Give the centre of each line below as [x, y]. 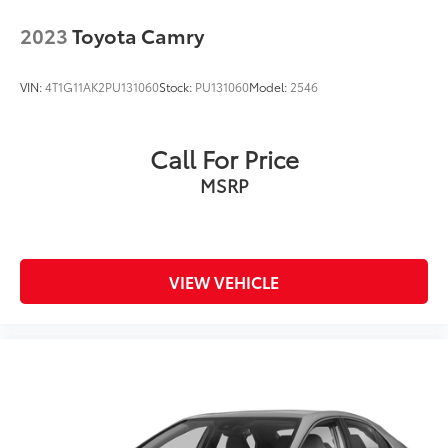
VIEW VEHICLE [224, 282]
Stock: [177, 87]
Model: [269, 87]
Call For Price [224, 158]
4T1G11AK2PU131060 [102, 87]
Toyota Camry [138, 35]
